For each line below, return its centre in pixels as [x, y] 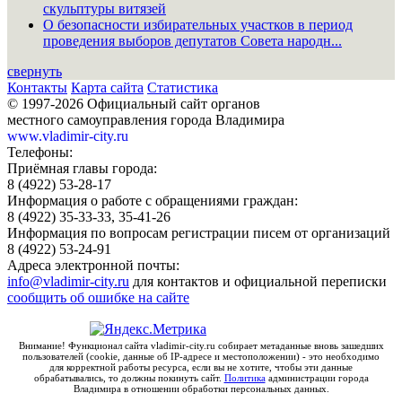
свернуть [35, 71]
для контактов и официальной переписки [258, 281]
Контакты [37, 87]
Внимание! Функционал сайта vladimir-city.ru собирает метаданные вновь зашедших [201, 345]
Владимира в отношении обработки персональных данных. [201, 388]
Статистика [183, 87]
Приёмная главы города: [82, 168]
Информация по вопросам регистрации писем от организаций [199, 232]
